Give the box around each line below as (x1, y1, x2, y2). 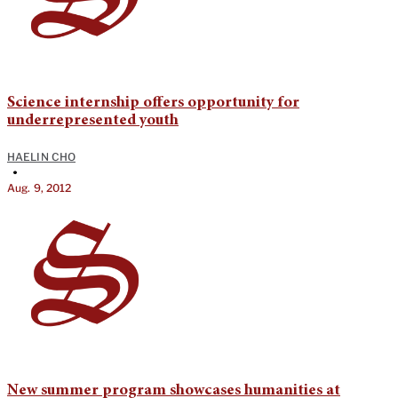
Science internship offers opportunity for (7, 95, 299, 112)
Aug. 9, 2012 (7, 181, 72, 195)
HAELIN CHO (7, 150, 76, 164)
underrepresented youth (7, 113, 179, 130)
